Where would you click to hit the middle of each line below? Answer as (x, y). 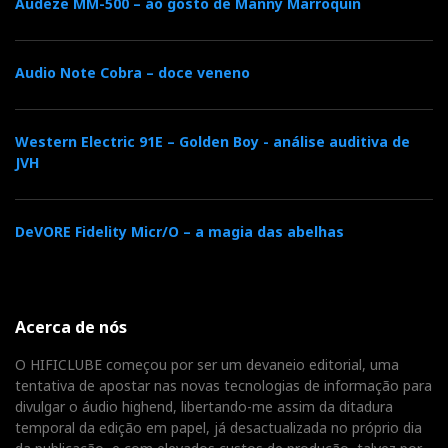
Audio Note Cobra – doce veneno (132, 73)
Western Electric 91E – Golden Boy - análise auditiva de (212, 142)
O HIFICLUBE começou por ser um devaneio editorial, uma (207, 365)
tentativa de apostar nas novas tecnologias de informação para (223, 386)
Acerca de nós (71, 327)
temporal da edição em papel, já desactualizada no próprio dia (218, 428)
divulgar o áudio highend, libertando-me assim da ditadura (204, 407)
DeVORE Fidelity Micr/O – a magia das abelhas (179, 232)
